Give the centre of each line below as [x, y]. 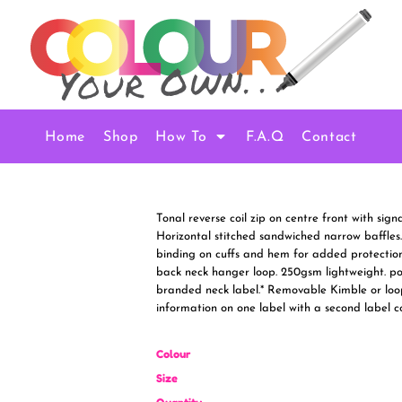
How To [184, 137]
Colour [173, 354]
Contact [329, 137]
